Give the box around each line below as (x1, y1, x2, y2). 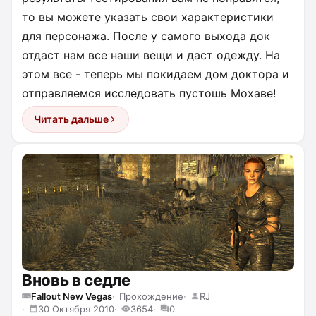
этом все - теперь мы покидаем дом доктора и (22, 66, 289, 81)
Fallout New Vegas (31, 290, 112, 302)
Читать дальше (34, 112, 109, 125)
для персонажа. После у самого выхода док (22, 28, 270, 43)
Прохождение (119, 290, 183, 302)
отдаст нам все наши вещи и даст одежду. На (22, 47, 280, 62)
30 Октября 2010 (38, 303, 114, 315)
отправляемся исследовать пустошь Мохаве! (22, 85, 276, 100)
